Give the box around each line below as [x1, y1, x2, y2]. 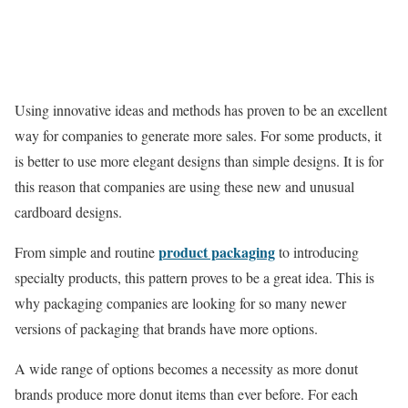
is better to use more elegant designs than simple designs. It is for [15, 151, 383, 171]
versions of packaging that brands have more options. [15, 319, 318, 339]
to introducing [275, 242, 359, 262]
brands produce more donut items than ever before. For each [15, 384, 358, 404]
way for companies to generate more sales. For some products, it [15, 126, 382, 146]
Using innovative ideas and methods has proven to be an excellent [15, 100, 387, 120]
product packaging [158, 241, 275, 263]
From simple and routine [15, 242, 158, 262]
